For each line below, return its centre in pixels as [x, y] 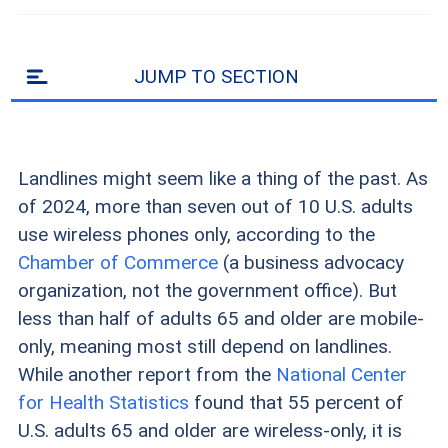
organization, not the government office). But [207, 290]
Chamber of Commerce [117, 262]
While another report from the [146, 374]
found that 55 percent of [296, 402]
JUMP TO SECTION [216, 76]
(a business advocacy [310, 262]
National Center [341, 374]
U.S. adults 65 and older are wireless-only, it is [209, 430]
